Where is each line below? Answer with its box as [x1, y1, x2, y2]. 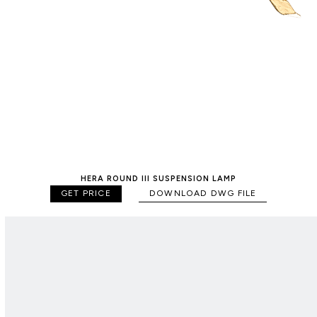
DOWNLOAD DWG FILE [149, 188, 257, 199]
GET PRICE [60, 188, 111, 199]
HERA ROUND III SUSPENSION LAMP [81, 174, 236, 184]
